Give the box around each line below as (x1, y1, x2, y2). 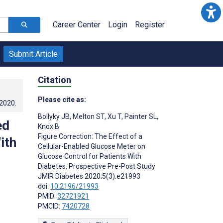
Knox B (38, 122, 59, 130)
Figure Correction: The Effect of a (38, 132, 142, 140)
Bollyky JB (38, 112, 70, 120)
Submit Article (9, 49, 58, 59)
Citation (38, 74, 71, 85)
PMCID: (38, 202, 62, 210)
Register (135, 20, 165, 29)
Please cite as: (38, 95, 86, 104)
